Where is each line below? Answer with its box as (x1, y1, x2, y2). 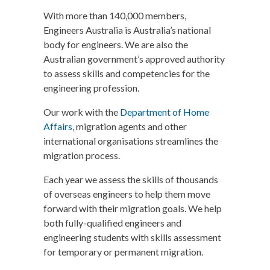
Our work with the (43, 106, 120, 118)
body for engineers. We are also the (43, 39, 188, 50)
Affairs (43, 121, 72, 132)
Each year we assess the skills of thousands (43, 174, 218, 185)
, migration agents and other (72, 121, 187, 132)
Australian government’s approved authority (43, 53, 225, 64)
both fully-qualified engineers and (43, 217, 181, 228)
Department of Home (120, 106, 209, 118)
